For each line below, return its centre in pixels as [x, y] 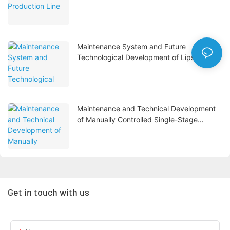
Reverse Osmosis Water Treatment [135, 130]
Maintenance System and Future [131, 47]
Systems [91, 141]
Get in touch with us [49, 192]
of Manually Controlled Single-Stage [137, 120]
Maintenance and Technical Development [146, 109]
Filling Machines [103, 68]
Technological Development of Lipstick [142, 57]
